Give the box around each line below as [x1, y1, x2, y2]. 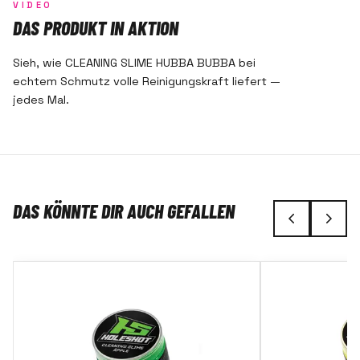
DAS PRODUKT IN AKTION [13, 16, 178, 39]
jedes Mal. [13, 92, 69, 107]
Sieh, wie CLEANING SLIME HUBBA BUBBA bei [13, 55, 256, 70]
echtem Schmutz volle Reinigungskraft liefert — [13, 74, 280, 88]
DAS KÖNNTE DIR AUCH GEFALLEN [13, 199, 235, 223]
